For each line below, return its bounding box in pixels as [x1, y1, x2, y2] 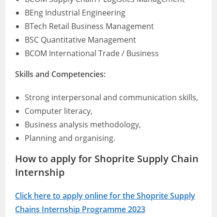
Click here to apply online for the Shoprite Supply [15, 190, 196, 201]
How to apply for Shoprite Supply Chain [15, 152, 199, 165]
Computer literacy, [25, 106, 93, 116]
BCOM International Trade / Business [25, 48, 159, 59]
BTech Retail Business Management [25, 21, 155, 31]
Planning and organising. [25, 133, 116, 143]
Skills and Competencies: [15, 69, 106, 79]
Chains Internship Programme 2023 [15, 204, 146, 215]
